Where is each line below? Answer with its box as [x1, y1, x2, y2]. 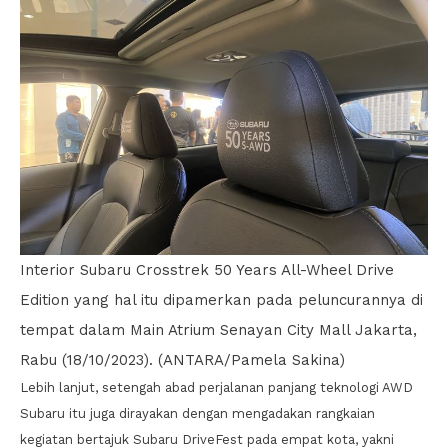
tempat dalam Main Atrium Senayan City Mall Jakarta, [20, 321, 417, 340]
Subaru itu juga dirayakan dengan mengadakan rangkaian [20, 406, 375, 422]
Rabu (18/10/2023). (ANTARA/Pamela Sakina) [20, 351, 345, 370]
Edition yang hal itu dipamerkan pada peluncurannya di [20, 291, 423, 310]
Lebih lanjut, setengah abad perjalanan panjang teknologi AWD [20, 380, 413, 396]
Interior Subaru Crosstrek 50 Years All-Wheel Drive [20, 261, 394, 280]
